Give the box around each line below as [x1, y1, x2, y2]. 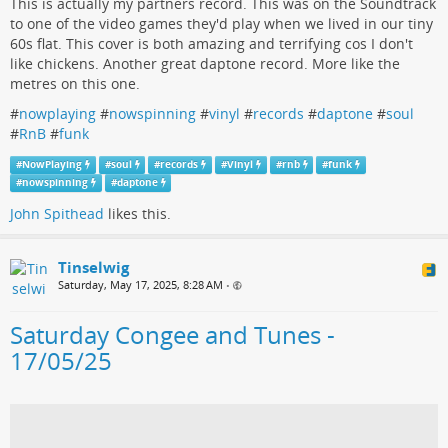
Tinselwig [58, 256, 129, 277]
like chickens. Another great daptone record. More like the [10, 53, 400, 73]
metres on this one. [10, 73, 140, 93]
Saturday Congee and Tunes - [10, 317, 335, 351]
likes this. [104, 203, 171, 223]
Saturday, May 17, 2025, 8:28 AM [58, 276, 223, 292]
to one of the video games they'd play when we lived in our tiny [10, 13, 433, 33]
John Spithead [10, 203, 104, 223]
